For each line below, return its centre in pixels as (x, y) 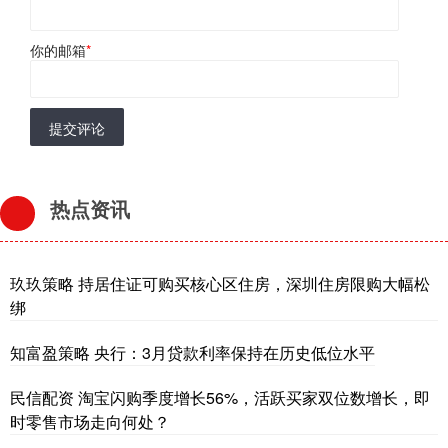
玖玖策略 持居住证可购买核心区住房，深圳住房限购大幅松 (220, 284)
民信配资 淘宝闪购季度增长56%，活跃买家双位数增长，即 (220, 398)
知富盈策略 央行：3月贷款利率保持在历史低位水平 (192, 353)
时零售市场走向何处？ (90, 422)
